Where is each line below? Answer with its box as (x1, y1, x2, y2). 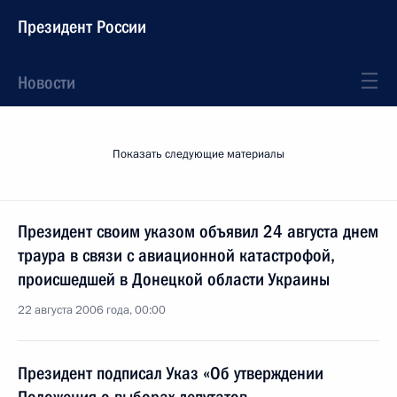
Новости (18, 72, 75, 93)
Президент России (18, 16, 146, 37)
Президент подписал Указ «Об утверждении (18, 362, 323, 384)
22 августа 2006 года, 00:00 (18, 302, 166, 318)
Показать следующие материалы (113, 146, 284, 162)
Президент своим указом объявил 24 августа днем (18, 221, 378, 242)
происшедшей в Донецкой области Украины (18, 269, 330, 290)
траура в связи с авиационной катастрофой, (18, 245, 335, 266)
